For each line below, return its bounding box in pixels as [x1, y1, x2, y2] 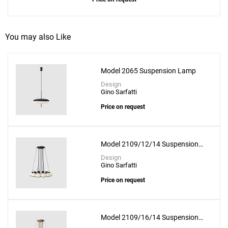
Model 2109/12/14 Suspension [101, 140, 199, 149]
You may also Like [5, 32, 71, 42]
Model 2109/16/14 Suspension [101, 213, 199, 222]
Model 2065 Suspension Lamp [101, 67, 196, 75]
